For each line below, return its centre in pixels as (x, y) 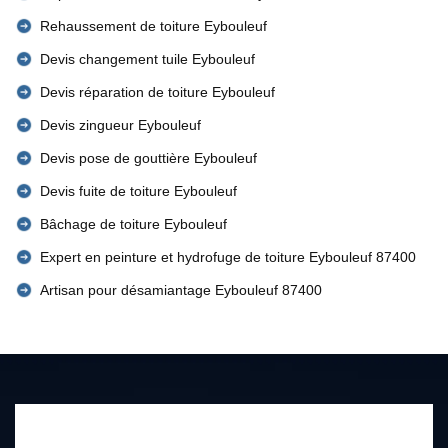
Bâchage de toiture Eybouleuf (133, 224)
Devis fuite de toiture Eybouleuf (138, 191)
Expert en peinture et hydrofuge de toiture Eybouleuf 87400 (228, 257)
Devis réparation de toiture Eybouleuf (157, 92)
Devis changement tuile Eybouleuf (147, 59)
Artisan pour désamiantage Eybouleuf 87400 (181, 290)
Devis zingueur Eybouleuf (120, 125)
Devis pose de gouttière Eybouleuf (148, 158)
